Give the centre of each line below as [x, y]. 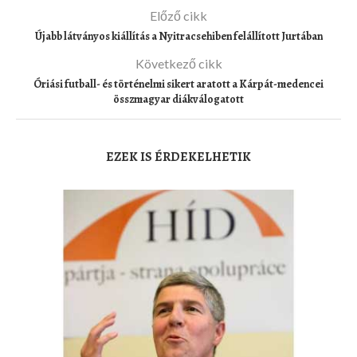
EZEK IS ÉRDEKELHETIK [178, 157]
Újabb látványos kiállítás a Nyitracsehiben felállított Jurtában [178, 37]
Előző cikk [178, 16]
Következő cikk [178, 64]
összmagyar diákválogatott [178, 100]
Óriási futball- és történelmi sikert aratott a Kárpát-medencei [178, 84]
